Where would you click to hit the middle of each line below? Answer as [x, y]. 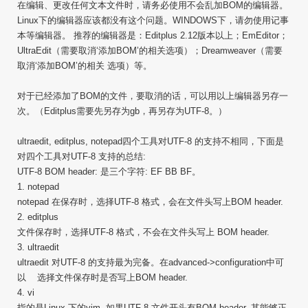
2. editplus [38, 217]
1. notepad [38, 187]
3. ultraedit [38, 247]
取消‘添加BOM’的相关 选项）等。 [85, 66]
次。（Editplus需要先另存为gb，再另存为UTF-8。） [122, 111]
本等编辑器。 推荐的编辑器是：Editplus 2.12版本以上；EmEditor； [153, 35]
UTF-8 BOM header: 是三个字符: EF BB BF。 [109, 172]
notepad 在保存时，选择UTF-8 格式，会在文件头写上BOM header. [150, 202]
